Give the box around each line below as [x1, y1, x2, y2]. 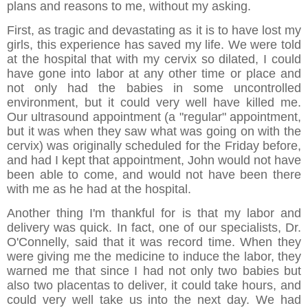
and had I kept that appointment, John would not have [7, 153, 301, 168]
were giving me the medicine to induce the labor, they [7, 250, 301, 264]
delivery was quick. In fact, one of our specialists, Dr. [7, 221, 301, 235]
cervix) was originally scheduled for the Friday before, [7, 139, 301, 153]
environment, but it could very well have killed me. [7, 96, 301, 110]
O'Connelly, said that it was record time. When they [7, 235, 301, 250]
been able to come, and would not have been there [7, 168, 301, 182]
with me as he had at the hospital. [7, 182, 191, 197]
